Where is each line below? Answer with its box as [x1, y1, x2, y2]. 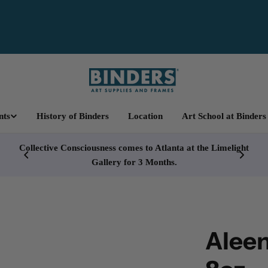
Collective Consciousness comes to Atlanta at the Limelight [19, 143, 249, 153]
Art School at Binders [182, 111, 266, 121]
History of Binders [36, 111, 109, 121]
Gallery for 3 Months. [91, 157, 177, 167]
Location [128, 111, 163, 121]
